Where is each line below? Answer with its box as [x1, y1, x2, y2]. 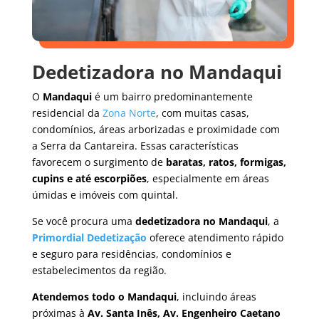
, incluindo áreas [176, 290, 256, 304]
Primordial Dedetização [31, 231, 147, 245]
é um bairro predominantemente [91, 90, 253, 104]
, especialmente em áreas [146, 172, 269, 186]
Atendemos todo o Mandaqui [31, 290, 177, 304]
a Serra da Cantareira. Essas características [31, 139, 239, 153]
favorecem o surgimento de [31, 155, 166, 169]
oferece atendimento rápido [146, 231, 283, 245]
